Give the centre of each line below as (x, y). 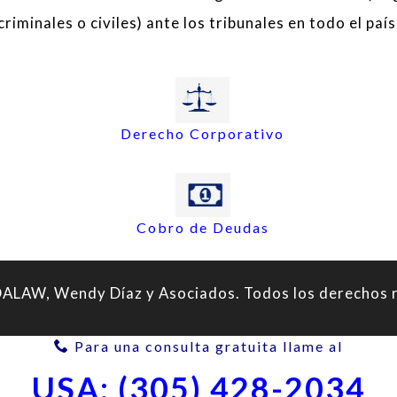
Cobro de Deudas (202, 228)
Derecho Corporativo (203, 133)
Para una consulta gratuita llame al (206, 346)
